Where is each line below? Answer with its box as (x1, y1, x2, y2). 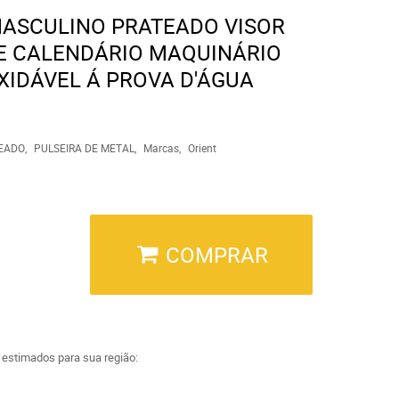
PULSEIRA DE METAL (33, 141, 134, 155)
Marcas (142, 141, 179, 155)
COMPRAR (165, 240, 268, 269)
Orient (187, 141, 216, 155)
